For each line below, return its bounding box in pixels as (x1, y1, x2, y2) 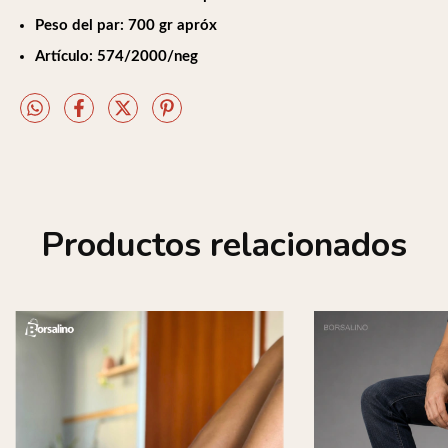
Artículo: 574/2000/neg (34, 49, 198, 65)
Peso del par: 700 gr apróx (34, 18, 217, 34)
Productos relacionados (41, 221, 407, 268)
